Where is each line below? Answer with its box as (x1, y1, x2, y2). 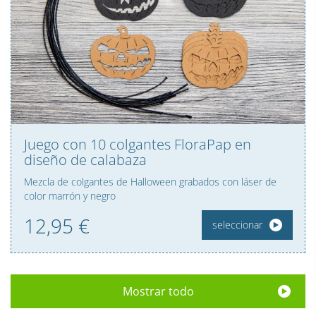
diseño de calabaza (24, 150, 147, 170)
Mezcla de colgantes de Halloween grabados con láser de (24, 175, 276, 189)
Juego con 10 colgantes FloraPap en (24, 135, 251, 154)
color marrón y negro (24, 189, 116, 203)
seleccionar (212, 218, 262, 232)
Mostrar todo (122, 284, 194, 300)
